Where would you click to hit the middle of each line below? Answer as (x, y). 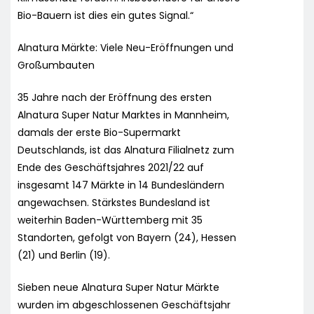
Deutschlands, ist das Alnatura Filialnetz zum (126, 150)
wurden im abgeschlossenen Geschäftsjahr (124, 305)
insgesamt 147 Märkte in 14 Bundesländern (121, 185)
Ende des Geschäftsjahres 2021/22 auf (111, 167)
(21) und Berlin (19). (64, 255)
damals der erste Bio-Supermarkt (99, 132)
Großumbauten (56, 65)
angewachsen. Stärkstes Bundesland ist (114, 202)
